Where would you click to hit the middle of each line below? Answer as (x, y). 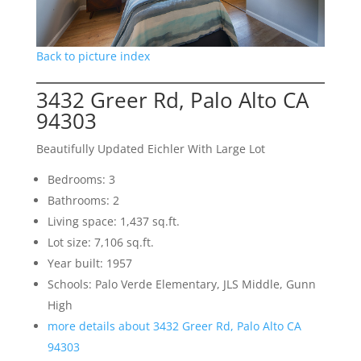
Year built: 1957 (89, 263)
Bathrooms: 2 (83, 200)
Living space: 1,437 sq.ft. (113, 221)
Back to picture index (93, 56)
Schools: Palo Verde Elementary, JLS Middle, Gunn (181, 284)
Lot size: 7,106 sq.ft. (100, 242)
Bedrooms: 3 (81, 179)
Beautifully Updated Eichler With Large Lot (150, 148)
